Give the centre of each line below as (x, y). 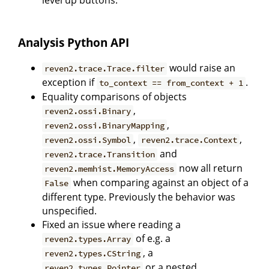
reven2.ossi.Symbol (88, 140)
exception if (69, 83)
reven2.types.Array (88, 239)
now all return (210, 168)
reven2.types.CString (93, 254)
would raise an (201, 68)
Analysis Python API (74, 43)
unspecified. (69, 211)
